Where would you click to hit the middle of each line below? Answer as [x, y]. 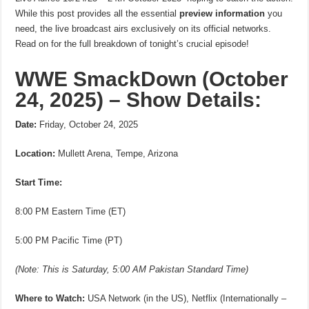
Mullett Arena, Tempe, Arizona [117, 153]
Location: [36, 153]
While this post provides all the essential [98, 13]
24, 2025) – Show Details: [139, 99]
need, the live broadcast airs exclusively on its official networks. [143, 28]
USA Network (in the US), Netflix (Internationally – [186, 298]
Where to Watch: [50, 298]
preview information [222, 13]
